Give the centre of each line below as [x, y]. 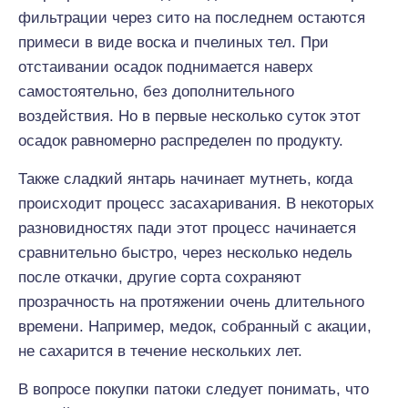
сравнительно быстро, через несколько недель [185, 253]
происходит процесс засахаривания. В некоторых [196, 204]
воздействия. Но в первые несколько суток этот [189, 116]
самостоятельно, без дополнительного [156, 92]
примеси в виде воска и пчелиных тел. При [173, 42]
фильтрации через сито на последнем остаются [192, 18]
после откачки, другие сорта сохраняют [160, 277]
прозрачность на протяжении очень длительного [191, 302]
